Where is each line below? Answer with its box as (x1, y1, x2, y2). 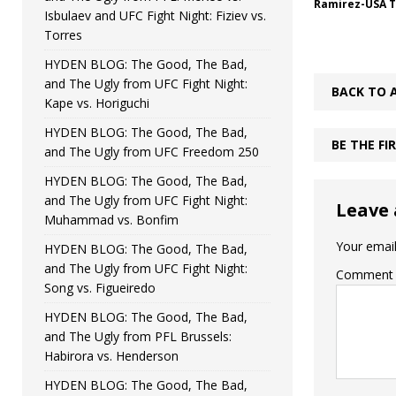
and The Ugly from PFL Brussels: (44, 327, 232, 345)
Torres (44, 26, 82, 43)
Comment (335, 266, 393, 284)
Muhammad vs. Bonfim (44, 210, 179, 228)
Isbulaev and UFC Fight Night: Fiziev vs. (44, 6, 266, 24)
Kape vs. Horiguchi (44, 94, 149, 111)
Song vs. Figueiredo (44, 278, 156, 296)
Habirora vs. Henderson (44, 346, 179, 364)
